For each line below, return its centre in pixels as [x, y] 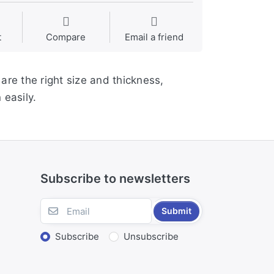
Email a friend [154, 37]
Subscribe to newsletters [115, 179]
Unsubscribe [151, 237]
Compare [66, 37]
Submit [177, 211]
